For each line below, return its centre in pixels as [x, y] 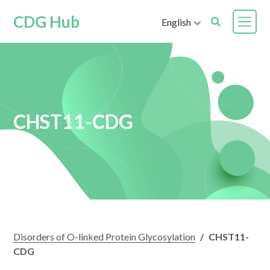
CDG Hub [47, 22]
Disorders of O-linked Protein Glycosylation [105, 237]
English [176, 22]
